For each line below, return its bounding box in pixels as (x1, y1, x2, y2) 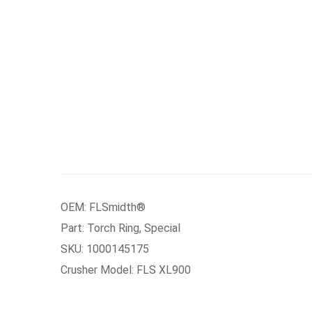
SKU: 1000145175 (61, 242, 149, 256)
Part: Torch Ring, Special (61, 221, 180, 235)
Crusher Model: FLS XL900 (61, 263, 191, 276)
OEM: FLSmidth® (61, 201, 146, 214)
